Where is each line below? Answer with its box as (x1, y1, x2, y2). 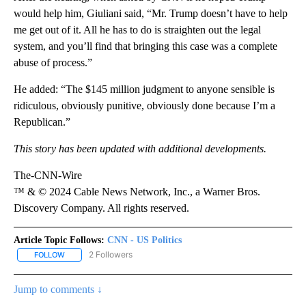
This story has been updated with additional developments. (14, 142, 266, 154)
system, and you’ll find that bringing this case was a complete (14, 40, 277, 52)
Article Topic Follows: (14, 234, 105, 245)
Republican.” (14, 115, 70, 128)
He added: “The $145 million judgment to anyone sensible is (14, 83, 275, 95)
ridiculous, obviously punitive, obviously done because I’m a (14, 99, 275, 111)
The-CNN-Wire (14, 169, 82, 181)
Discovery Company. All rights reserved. (14, 201, 189, 214)
